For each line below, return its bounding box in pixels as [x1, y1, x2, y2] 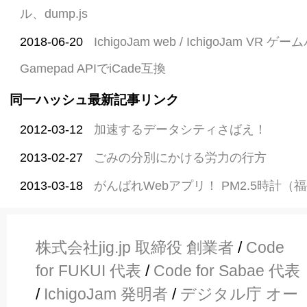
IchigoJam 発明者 [44, 284, 168, 303]
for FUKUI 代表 [36, 261, 141, 280]
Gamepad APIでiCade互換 [20, 62, 167, 76]
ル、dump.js [20, 7, 88, 21]
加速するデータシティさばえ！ [94, 123, 267, 137]
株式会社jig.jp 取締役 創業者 [36, 238, 234, 256]
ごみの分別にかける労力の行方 [94, 150, 267, 164]
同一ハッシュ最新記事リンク [9, 92, 179, 107]
